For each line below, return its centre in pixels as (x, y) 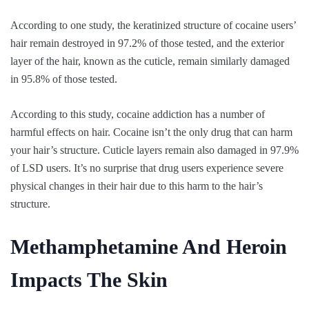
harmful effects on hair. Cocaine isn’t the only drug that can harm (151, 132)
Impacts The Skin (89, 280)
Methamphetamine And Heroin (149, 247)
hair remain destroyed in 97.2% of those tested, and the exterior (147, 43)
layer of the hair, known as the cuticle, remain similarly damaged (150, 61)
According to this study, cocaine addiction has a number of (138, 114)
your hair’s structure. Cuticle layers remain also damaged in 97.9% (154, 150)
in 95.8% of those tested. (64, 79)
